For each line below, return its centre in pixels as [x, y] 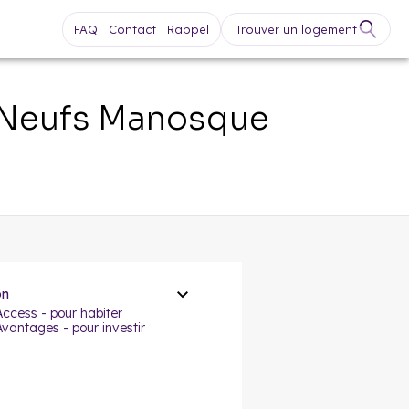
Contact [132, 29]
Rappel [188, 29]
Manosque [184, 118]
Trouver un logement [296, 29]
